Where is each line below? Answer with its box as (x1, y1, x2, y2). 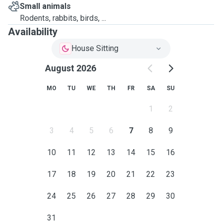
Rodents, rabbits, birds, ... (20, 13, 106, 23)
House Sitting (71, 44, 118, 53)
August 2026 (45, 63, 96, 73)
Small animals (20, 1, 71, 11)
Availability (8, 26, 57, 38)
